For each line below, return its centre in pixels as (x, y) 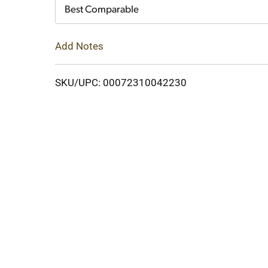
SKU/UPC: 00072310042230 (121, 82)
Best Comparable (102, 10)
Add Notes (79, 46)
